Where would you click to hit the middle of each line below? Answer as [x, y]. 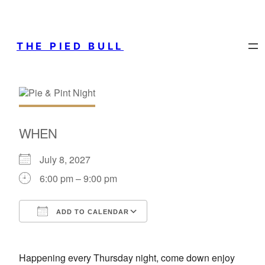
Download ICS [70, 233]
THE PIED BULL [70, 46]
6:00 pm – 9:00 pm [78, 179]
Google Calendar [195, 233]
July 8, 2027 [70, 160]
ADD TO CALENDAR [91, 212]
